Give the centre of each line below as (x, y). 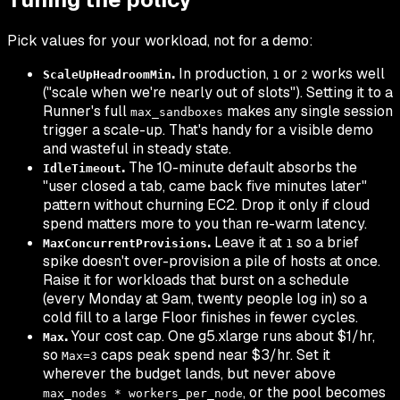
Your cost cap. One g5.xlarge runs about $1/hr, (221, 336)
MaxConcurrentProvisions (125, 243)
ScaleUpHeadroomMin (107, 74)
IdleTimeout (82, 168)
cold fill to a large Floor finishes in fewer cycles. (200, 317)
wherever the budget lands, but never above (189, 373)
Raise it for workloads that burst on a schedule (196, 279)
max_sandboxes (177, 112)
